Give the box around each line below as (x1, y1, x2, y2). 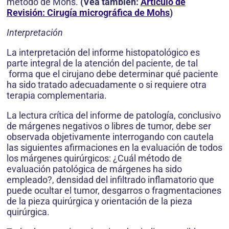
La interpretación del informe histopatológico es (7, 47, 200, 58)
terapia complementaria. (7, 90, 107, 101)
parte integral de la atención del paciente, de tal (7, 58, 198, 68)
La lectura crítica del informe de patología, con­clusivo (7, 110, 221, 121)
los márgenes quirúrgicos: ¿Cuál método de (7, 153, 182, 164)
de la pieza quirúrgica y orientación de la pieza (7, 196, 192, 207)
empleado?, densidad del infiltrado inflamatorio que (7, 174, 214, 185)
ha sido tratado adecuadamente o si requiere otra (7, 79, 207, 90)
